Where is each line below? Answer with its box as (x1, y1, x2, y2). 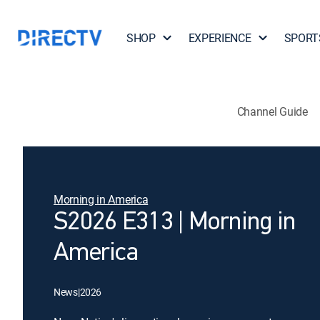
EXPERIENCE (188, 30, 251, 46)
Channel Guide (236, 103, 308, 119)
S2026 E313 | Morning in (54, 210, 296, 236)
